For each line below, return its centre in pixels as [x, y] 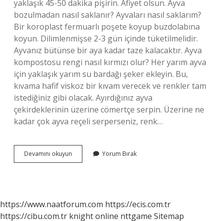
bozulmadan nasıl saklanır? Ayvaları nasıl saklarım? [108, 15]
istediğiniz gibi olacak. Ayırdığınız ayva [83, 98]
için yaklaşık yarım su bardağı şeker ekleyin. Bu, [101, 74]
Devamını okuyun [48, 154]
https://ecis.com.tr [138, 204]
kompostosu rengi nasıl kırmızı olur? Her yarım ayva [110, 62]
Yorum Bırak [119, 154]
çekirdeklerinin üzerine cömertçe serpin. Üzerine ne [109, 110]
